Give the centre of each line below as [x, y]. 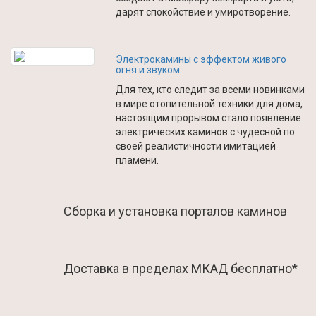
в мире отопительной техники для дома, [209, 104]
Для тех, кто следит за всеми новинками [211, 90]
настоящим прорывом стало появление [209, 118]
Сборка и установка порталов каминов [175, 211]
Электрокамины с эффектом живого [201, 59]
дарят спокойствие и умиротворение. [203, 12]
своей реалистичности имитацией [196, 146]
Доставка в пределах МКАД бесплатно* [181, 268]
